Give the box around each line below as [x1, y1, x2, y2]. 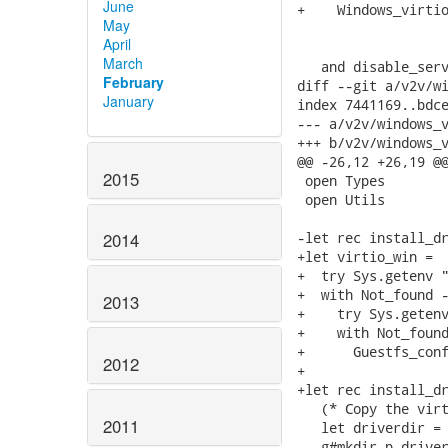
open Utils [297, 190, 385, 209]
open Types [297, 171, 385, 190]
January [103, 90, 154, 111]
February [103, 71, 164, 92]
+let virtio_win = [297, 247, 433, 266]
